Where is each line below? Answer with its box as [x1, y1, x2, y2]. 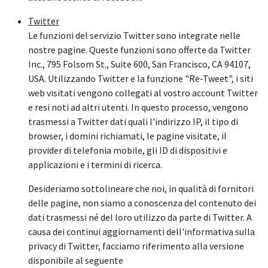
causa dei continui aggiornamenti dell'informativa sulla [28, 225, 255, 237]
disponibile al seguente [28, 254, 123, 266]
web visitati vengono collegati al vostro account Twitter [28, 86, 258, 99]
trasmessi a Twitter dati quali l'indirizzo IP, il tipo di [28, 115, 238, 127]
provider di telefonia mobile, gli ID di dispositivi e [28, 144, 227, 156]
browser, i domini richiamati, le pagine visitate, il [28, 129, 227, 142]
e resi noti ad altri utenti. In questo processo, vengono [28, 100, 248, 113]
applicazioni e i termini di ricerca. [28, 158, 162, 170]
